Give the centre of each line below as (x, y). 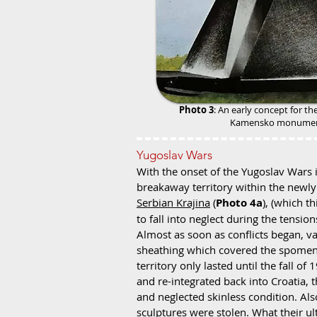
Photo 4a (239, 203)
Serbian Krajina (173, 202)
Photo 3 (196, 110)
